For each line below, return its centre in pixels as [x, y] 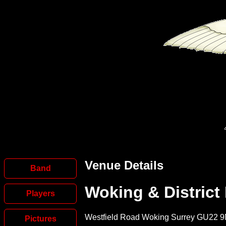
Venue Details [124, 165]
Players [40, 193]
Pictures [40, 219]
